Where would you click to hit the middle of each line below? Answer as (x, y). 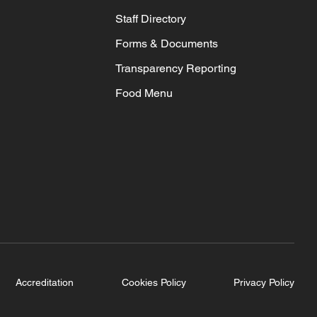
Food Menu (144, 93)
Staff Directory (150, 19)
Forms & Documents (166, 44)
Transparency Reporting (175, 69)
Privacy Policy (264, 283)
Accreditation (45, 283)
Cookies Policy (154, 283)
